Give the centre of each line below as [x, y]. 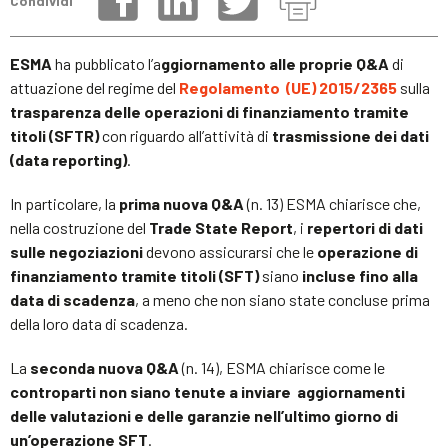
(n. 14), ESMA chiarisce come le [282, 367]
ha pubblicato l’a [106, 63]
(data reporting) [68, 159]
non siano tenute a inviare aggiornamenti [252, 391]
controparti [53, 391]
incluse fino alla [360, 275]
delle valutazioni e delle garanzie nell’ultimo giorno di [204, 415]
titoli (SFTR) [54, 135]
